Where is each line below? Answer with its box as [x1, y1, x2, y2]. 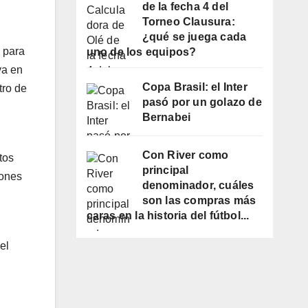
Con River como [142, 148, 229, 161]
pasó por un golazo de [142, 96, 262, 109]
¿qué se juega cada [142, 31, 247, 43]
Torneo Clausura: [142, 16, 235, 28]
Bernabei [142, 111, 191, 124]
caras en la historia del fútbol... [86, 209, 250, 221]
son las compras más [142, 194, 256, 206]
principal [142, 164, 189, 176]
